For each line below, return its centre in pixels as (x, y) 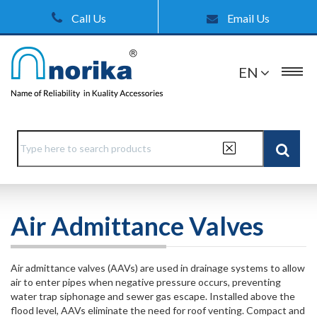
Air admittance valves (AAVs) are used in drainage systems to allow (158, 268)
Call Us (88, 18)
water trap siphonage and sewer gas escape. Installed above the (153, 296)
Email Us (247, 18)
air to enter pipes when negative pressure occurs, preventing (146, 282)
